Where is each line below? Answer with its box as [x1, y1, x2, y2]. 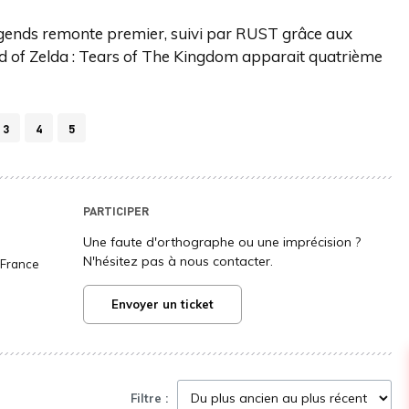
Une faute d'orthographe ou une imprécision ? [82, 234, 361, 250]
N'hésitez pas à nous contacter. [82, 253, 273, 269]
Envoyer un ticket [110, 297, 214, 311]
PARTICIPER [82, 203, 149, 218]
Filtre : [130, 390, 168, 405]
